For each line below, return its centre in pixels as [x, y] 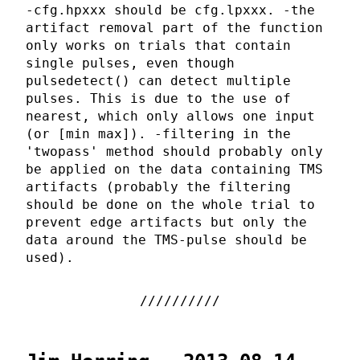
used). [50, 257]
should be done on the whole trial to [170, 204]
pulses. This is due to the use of [158, 98]
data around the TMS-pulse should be [166, 239]
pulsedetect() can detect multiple [158, 80]
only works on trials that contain [158, 45]
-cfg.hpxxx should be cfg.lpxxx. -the [170, 10]
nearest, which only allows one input [170, 116]
